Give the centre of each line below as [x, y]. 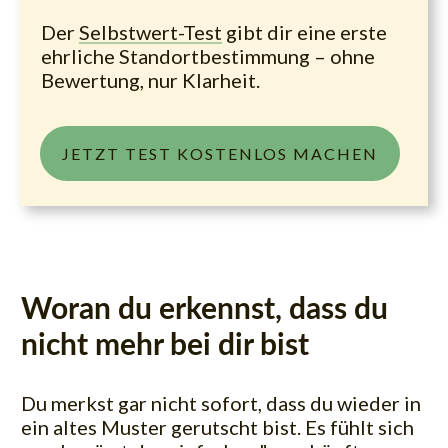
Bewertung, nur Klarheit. [150, 79]
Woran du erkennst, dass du [204, 309]
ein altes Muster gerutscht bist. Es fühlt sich [217, 426]
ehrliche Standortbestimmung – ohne [208, 55]
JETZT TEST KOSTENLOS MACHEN [220, 153]
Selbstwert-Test [150, 31]
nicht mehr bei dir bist [165, 345]
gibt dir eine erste [304, 31]
